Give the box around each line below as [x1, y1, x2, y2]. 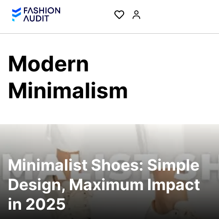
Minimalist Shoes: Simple [8, 155, 199, 175]
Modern [8, 50, 89, 77]
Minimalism [8, 77, 128, 104]
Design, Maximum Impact [8, 175, 200, 194]
